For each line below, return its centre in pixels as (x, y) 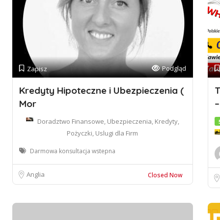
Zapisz (37, 69)
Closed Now (165, 175)
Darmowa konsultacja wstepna (73, 151)
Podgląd (174, 68)
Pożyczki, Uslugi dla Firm (103, 133)
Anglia (36, 174)
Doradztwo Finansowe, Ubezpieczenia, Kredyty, (108, 121)
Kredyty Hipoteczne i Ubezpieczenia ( (102, 90)
